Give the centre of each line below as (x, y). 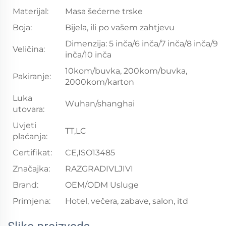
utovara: (29, 109)
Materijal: (31, 11)
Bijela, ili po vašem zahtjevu (120, 27)
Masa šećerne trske (104, 11)
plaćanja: (30, 136)
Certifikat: (32, 152)
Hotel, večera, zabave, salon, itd (127, 201)
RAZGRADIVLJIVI (99, 168)
